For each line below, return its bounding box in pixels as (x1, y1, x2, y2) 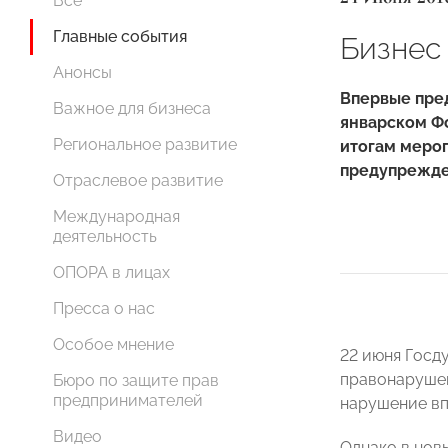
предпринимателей (53, 391, 203, 410)
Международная (53, 207, 180, 226)
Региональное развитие (53, 135, 237, 154)
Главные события (53, 27, 187, 46)
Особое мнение (53, 335, 174, 354)
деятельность (53, 227, 157, 246)
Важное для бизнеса (53, 99, 211, 118)
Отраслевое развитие (53, 171, 223, 190)
